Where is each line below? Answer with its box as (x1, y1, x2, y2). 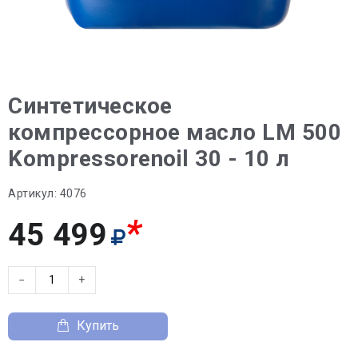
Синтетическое (8, 92, 173, 119)
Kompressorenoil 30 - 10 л (8, 145, 290, 172)
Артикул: (8, 186, 57, 200)
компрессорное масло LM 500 (8, 118, 341, 145)
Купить (77, 318, 119, 333)
